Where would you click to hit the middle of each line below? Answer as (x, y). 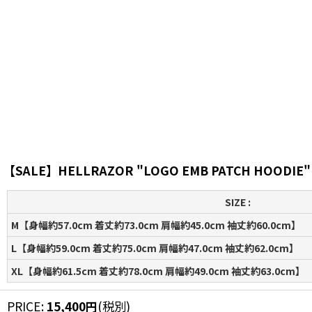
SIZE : (237, 202)
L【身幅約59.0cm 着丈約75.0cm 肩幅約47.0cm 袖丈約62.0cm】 (155, 248)
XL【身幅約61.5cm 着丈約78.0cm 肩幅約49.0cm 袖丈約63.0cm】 (158, 271)
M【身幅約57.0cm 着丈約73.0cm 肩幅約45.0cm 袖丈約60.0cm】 (156, 225)
